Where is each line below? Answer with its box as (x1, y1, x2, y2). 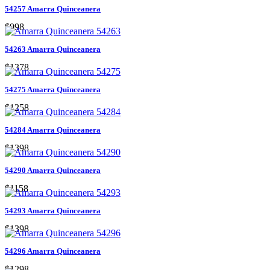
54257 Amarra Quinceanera (5, 4, 101, 13)
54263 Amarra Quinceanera (5, 44, 101, 54)
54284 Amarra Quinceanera (5, 125, 101, 134)
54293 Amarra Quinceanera (5, 206, 101, 215)
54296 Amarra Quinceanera (5, 246, 101, 256)
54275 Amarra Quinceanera (5, 84, 101, 94)
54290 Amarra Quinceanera (5, 165, 101, 175)
